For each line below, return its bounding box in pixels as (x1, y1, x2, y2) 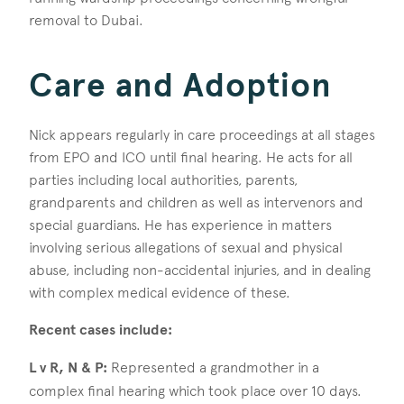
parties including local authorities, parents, (29, 171, 298, 189)
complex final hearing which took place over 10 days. (29, 382, 362, 400)
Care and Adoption (29, 65, 332, 106)
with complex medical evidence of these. (29, 284, 290, 302)
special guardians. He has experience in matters (29, 216, 332, 234)
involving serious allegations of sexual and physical (29, 239, 343, 257)
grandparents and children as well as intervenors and (29, 194, 363, 212)
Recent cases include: (29, 321, 176, 340)
